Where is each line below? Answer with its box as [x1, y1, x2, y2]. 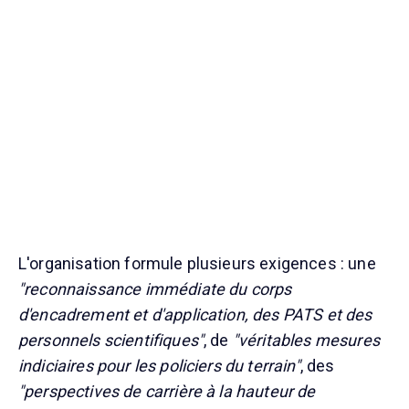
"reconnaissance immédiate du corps [18, 278, 292, 299]
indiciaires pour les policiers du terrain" [18, 355, 300, 375]
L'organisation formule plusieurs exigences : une [18, 253, 376, 273]
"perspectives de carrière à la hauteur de [18, 381, 316, 401]
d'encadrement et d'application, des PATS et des [18, 304, 372, 324]
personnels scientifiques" [18, 330, 204, 350]
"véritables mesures [232, 330, 380, 350]
